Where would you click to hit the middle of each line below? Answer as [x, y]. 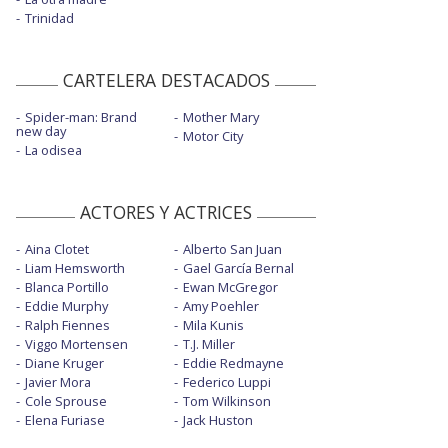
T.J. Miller [208, 344]
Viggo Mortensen [76, 344]
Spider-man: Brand [81, 117]
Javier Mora [58, 382]
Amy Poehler [220, 306]
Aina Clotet [57, 249]
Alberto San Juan [232, 249]
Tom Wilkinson [226, 401]
